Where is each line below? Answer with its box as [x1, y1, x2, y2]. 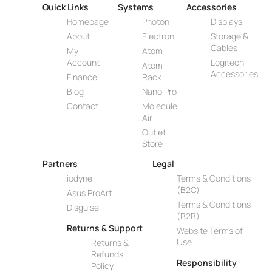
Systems [117, 1, 154, 13]
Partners [42, 158, 78, 170]
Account [66, 56, 100, 69]
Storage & [210, 30, 248, 42]
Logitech [210, 56, 244, 69]
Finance [66, 71, 97, 83]
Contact [66, 100, 98, 112]
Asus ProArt [66, 187, 112, 199]
